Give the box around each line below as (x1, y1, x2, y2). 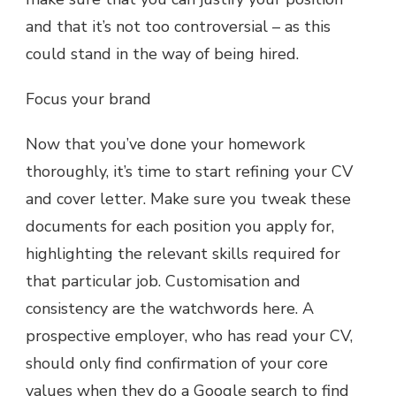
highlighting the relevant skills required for (26, 242, 340, 264)
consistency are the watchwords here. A (26, 297, 314, 319)
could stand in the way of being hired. (26, 42, 299, 65)
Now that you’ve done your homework (26, 133, 305, 155)
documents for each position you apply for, (26, 215, 334, 237)
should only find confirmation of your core (26, 352, 328, 374)
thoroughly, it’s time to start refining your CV (26, 160, 353, 182)
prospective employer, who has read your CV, (26, 324, 353, 346)
